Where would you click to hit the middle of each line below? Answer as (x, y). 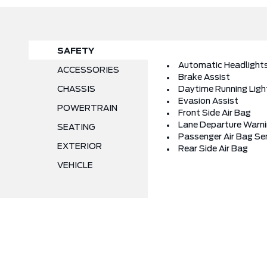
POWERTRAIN (87, 108)
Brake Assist (204, 77)
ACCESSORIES (88, 70)
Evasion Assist (208, 101)
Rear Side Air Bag (213, 149)
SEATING (76, 128)
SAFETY (76, 51)
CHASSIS (76, 89)
